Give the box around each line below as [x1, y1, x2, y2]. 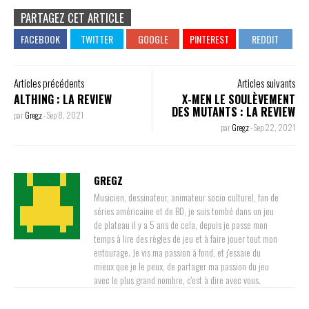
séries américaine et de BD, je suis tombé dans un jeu [94, 203, 274, 218]
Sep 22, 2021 [254, 121, 295, 133]
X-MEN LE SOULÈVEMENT [182, 90, 295, 108]
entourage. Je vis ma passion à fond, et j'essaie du [94, 244, 261, 259]
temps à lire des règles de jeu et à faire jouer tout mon [94, 230, 277, 246]
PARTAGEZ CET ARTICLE [21, 8, 124, 26]
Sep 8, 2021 [47, 108, 83, 121]
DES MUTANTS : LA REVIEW [172, 103, 295, 120]
